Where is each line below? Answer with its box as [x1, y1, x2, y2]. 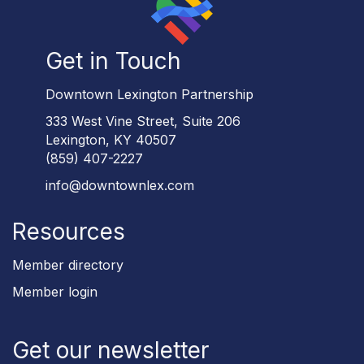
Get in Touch [45, 46, 181, 75]
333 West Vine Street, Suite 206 [45, 112, 240, 129]
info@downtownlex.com [45, 176, 194, 193]
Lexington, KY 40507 [45, 131, 176, 148]
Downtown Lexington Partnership [45, 85, 253, 102]
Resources [12, 217, 125, 245]
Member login [12, 283, 97, 300]
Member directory [12, 256, 123, 273]
